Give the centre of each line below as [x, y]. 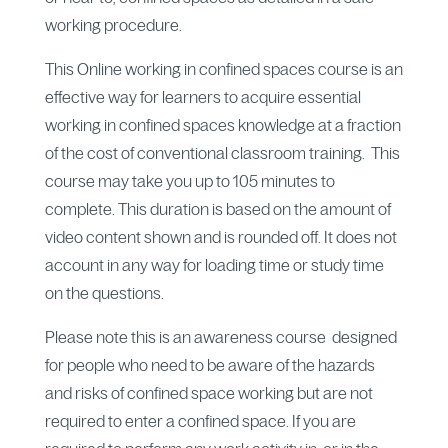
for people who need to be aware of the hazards [209, 364]
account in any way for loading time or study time [214, 264]
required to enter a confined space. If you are [200, 420]
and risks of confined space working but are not [208, 392]
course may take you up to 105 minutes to [189, 180]
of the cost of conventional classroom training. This [222, 152]
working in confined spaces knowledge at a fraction [222, 124]
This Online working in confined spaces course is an [223, 68]
